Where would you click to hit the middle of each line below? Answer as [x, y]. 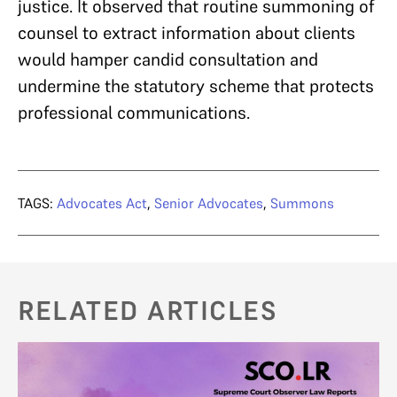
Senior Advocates [209, 202]
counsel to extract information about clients [187, 32]
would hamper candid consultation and [168, 59]
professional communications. [134, 112]
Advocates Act [102, 202]
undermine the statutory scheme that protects [196, 86]
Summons [302, 202]
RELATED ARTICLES [148, 310]
